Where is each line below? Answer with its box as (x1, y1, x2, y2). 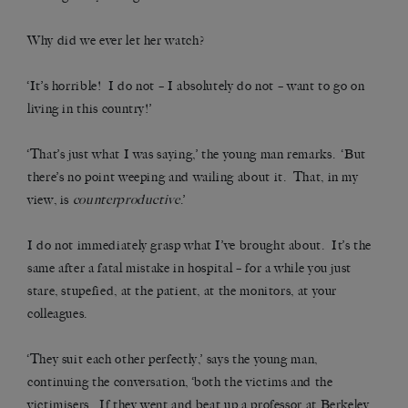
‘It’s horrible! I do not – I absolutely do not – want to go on (27, 78, 365, 95)
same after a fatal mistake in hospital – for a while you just (27, 260, 352, 277)
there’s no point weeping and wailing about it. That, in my (27, 169, 359, 186)
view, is (27, 192, 73, 209)
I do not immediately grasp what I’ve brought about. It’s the (27, 238, 372, 254)
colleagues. (27, 306, 88, 322)
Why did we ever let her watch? (27, 33, 205, 49)
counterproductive (72, 192, 180, 209)
